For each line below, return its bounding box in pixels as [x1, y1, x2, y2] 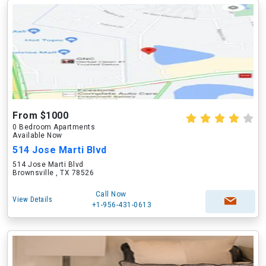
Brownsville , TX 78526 [12, 169, 94, 177]
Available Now [12, 131, 62, 140]
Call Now [95, 190, 126, 198]
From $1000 [12, 110, 68, 121]
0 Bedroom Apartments [12, 123, 95, 131]
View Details [12, 195, 52, 204]
